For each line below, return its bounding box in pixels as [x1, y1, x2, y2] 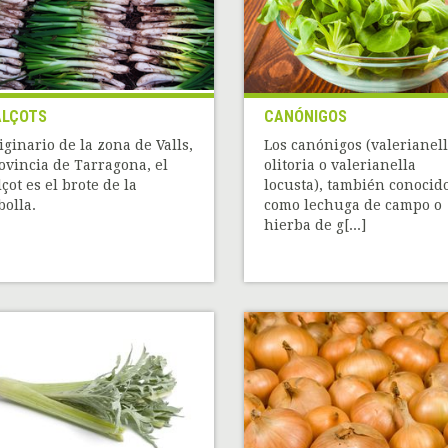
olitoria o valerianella [263, 157, 416, 174]
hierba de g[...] [263, 217, 366, 234]
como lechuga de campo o [263, 197, 442, 214]
